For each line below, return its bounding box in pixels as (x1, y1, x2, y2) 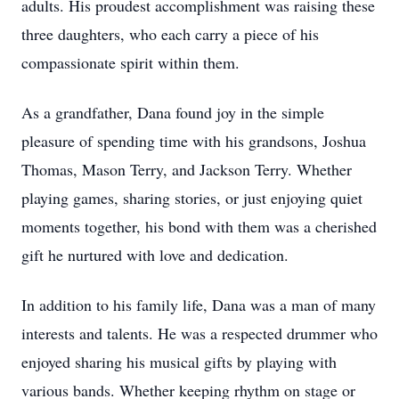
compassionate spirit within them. (21, 52, 240, 73)
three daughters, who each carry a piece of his (21, 23, 319, 45)
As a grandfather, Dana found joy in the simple (21, 102, 324, 123)
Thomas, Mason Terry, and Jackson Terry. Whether (21, 159, 352, 180)
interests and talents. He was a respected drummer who (21, 322, 378, 344)
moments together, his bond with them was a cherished (21, 216, 377, 237)
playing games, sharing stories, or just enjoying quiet (21, 187, 362, 208)
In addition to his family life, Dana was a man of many (21, 294, 376, 315)
